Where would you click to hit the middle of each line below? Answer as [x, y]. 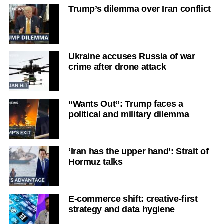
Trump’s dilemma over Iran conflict [139, 9]
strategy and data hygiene [122, 209]
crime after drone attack [117, 67]
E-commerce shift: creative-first [133, 199]
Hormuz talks [95, 162]
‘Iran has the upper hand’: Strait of [138, 151]
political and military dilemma [129, 114]
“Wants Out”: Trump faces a [126, 104]
